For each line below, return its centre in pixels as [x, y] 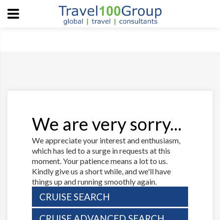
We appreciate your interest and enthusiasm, [106, 140]
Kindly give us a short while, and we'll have [101, 171]
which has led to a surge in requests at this [101, 151]
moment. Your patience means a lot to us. [100, 161]
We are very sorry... [107, 124]
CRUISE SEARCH [75, 197]
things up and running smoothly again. [94, 181]
